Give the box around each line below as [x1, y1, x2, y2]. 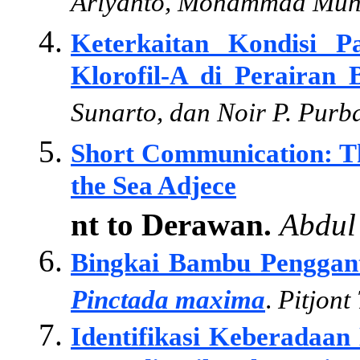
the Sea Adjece [71, 171, 236, 206]
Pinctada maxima [71, 285, 265, 314]
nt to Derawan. [71, 207, 272, 242]
